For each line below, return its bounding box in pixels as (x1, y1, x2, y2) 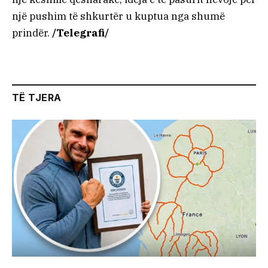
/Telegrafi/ (52, 26, 109, 39)
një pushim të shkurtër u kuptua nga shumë (12, 9, 225, 23)
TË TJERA (12, 91, 62, 103)
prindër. (12, 26, 52, 39)
